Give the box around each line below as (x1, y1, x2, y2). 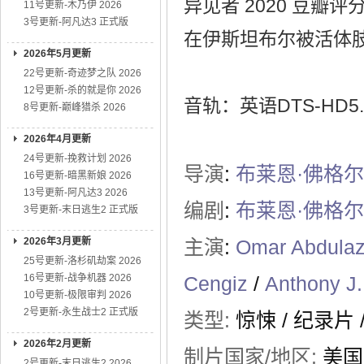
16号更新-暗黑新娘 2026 (24, 170, 132, 181)
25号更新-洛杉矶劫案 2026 (24, 255, 141, 266)
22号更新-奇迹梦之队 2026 (24, 67, 141, 79)
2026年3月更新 (24, 236, 91, 247)
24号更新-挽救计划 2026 (24, 153, 132, 164)
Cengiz (184, 272, 248, 295)
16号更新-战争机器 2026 (24, 272, 132, 284)
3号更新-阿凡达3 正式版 (24, 16, 128, 28)
